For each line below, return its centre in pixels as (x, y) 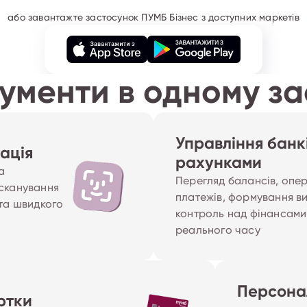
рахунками (219, 163)
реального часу (218, 230)
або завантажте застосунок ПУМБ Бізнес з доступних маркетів (153, 18)
